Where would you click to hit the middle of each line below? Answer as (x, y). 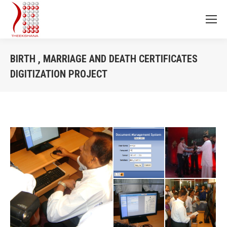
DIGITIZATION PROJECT (59, 74)
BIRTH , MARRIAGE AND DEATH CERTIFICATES (104, 59)
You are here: (136, 88)
